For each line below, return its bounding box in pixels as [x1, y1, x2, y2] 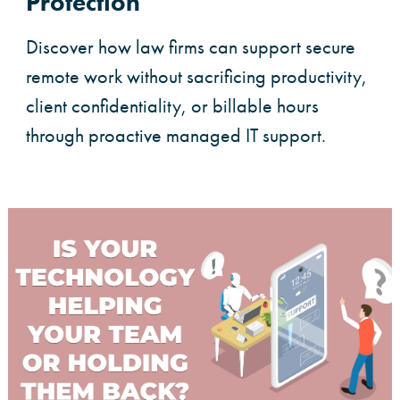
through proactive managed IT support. [26, 122, 326, 149]
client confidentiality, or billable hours [26, 93, 319, 120]
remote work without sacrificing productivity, [26, 63, 367, 90]
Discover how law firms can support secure [26, 34, 355, 61]
